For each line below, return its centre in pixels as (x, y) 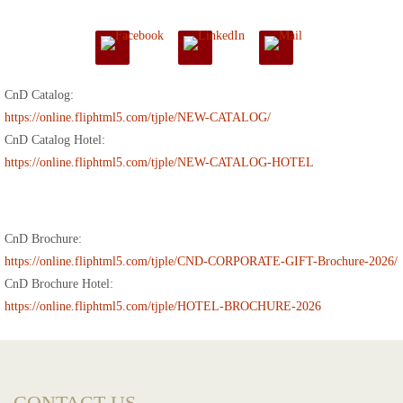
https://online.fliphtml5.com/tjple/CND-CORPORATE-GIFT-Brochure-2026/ (201, 262)
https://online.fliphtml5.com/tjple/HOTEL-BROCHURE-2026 (163, 307)
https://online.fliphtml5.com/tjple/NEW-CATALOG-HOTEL (159, 163)
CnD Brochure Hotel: (61, 284)
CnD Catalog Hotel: (57, 140)
